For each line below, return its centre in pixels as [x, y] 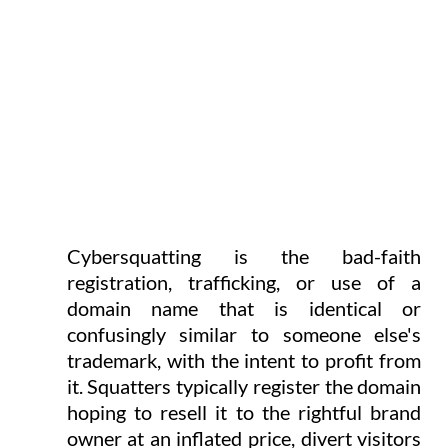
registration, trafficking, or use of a [244, 281]
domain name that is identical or [244, 307]
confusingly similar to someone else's [244, 333]
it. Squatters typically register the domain [244, 385]
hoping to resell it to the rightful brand [244, 411]
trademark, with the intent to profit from [244, 359]
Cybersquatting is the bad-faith [244, 255]
